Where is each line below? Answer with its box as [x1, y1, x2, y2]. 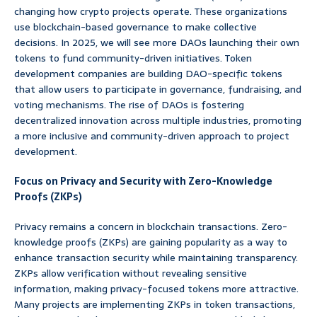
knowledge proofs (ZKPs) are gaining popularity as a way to [14, 234, 287, 250]
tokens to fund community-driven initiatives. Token [14, 50, 252, 67]
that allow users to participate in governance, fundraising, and [14, 81, 301, 98]
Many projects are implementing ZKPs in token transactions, [14, 296, 295, 313]
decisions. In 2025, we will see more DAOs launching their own [14, 35, 299, 51]
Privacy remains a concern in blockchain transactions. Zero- [14, 219, 287, 235]
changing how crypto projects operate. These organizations [14, 4, 287, 20]
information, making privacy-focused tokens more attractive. [14, 281, 299, 297]
